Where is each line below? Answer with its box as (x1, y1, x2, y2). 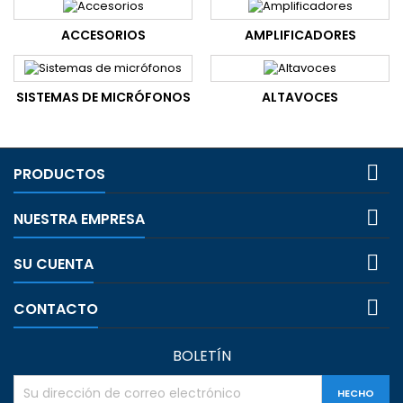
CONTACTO (13, 299, 98, 320)
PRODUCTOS (13, 164, 105, 185)
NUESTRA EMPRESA (13, 209, 145, 230)
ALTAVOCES (262, 88, 338, 107)
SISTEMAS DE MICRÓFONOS (15, 88, 191, 107)
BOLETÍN (172, 345, 231, 367)
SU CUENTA (13, 254, 94, 275)
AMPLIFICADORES (244, 25, 356, 44)
